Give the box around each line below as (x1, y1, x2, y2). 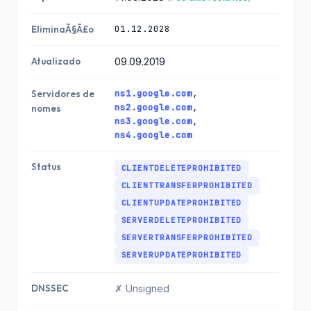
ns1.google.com (115, 87, 192, 99)
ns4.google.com (115, 129, 192, 141)
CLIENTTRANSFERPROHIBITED (121, 180, 253, 190)
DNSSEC (31, 283, 68, 294)
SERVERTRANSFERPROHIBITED (121, 233, 253, 242)
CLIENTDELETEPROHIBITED (121, 163, 242, 173)
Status (31, 161, 61, 172)
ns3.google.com (115, 115, 192, 127)
